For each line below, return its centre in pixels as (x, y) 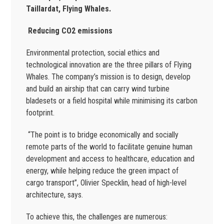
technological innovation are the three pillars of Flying (109, 65)
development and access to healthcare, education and (110, 159)
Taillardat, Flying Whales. (69, 9)
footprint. (40, 113)
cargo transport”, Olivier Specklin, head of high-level (106, 183)
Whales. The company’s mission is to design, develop (108, 77)
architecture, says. (55, 195)
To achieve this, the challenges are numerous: (97, 217)
